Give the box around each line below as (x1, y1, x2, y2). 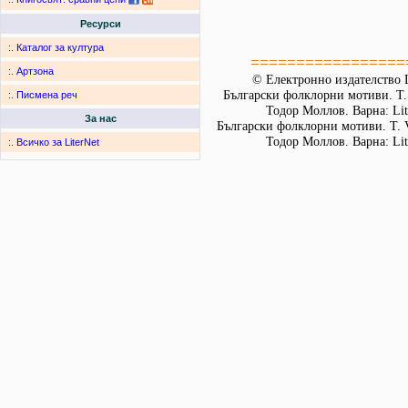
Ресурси (79, 18, 121, 30)
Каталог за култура (16, 42, 104, 54)
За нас (84, 113, 117, 125)
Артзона (16, 66, 54, 77)
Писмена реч (16, 89, 77, 101)
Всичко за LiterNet (16, 137, 99, 148)
